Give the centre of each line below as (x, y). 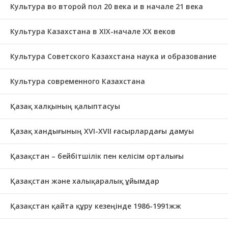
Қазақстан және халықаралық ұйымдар (85, 181)
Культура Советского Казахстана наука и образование (113, 56)
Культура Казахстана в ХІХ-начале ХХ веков (93, 31)
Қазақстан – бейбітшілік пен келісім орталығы (97, 156)
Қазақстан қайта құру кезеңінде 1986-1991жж (96, 206)
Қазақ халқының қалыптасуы (65, 106)
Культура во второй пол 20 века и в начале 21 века (107, 6)
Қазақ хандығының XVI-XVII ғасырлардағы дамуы (102, 131)
